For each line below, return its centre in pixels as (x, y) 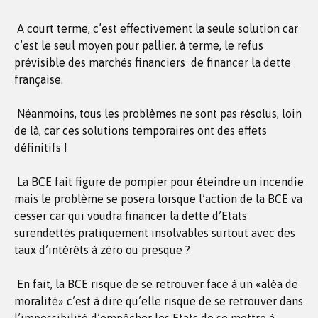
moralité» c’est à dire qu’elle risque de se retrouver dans (159, 301)
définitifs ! (41, 148)
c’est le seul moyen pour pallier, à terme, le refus (139, 45)
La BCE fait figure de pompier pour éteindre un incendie (159, 182)
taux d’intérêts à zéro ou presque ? (102, 250)
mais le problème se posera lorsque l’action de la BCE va (158, 199)
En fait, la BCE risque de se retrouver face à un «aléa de (156, 284)
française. (39, 79)
